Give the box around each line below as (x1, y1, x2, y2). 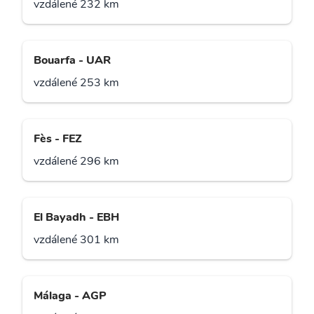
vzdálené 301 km (34, 232, 119, 248)
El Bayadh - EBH (34, 210, 119, 226)
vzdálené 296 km (34, 153, 119, 170)
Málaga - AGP (34, 288, 107, 304)
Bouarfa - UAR (34, 53, 111, 69)
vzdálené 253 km (34, 75, 119, 91)
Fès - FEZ (34, 131, 82, 147)
